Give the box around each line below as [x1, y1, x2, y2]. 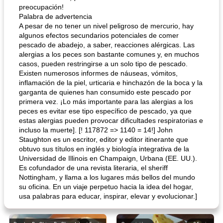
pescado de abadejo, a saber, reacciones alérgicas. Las [19, 41, 195, 49]
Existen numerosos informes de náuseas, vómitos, [19, 69, 178, 77]
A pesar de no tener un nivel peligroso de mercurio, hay [19, 22, 194, 30]
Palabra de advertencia [19, 12, 92, 20]
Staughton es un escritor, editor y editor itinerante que [19, 135, 188, 143]
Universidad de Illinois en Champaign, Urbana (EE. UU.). [19, 154, 197, 162]
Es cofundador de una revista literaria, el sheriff [19, 164, 168, 172]
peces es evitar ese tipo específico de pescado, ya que [19, 107, 192, 115]
